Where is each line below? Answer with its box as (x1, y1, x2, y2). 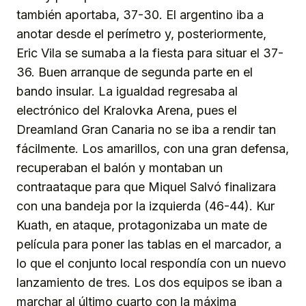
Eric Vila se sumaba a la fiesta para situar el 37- (16, 46, 283, 61)
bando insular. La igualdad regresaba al (16, 84, 238, 99)
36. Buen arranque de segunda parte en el (16, 65, 253, 80)
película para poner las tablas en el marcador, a (16, 237, 281, 252)
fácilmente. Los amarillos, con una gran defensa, (16, 141, 289, 156)
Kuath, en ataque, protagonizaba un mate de (16, 218, 267, 233)
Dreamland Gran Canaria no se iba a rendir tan (16, 122, 276, 137)
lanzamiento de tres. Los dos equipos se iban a (16, 275, 282, 290)
